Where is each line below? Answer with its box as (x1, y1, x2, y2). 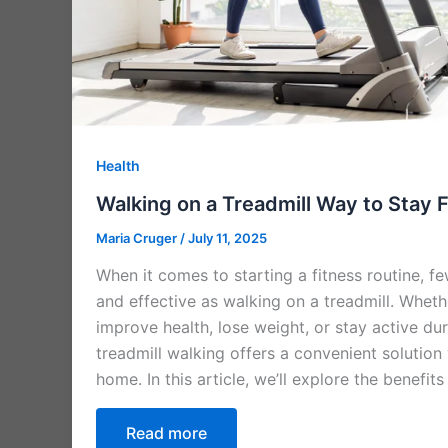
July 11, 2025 (188, 229, 267, 246)
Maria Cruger (96, 229, 180, 246)
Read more (126, 423, 207, 444)
